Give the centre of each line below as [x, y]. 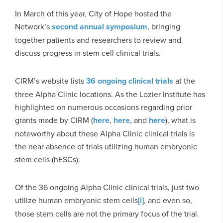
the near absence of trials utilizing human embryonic [106, 146]
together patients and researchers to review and [98, 40]
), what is [180, 120]
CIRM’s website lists [51, 80]
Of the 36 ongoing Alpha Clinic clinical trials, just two [107, 187]
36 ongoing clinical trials [130, 81]
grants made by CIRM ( [54, 120]
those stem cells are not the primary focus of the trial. [108, 213]
